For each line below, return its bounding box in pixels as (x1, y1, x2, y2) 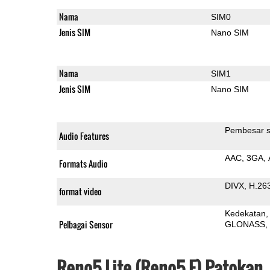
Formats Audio (58, 157, 108, 170)
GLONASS (224, 219, 265, 229)
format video (58, 184, 102, 198)
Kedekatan (224, 208, 266, 218)
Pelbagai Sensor (58, 218, 113, 231)
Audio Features (58, 129, 109, 142)
